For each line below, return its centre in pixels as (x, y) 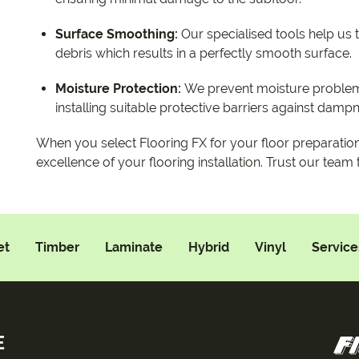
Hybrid (209, 248)
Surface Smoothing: (117, 34)
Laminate (134, 248)
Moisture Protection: (120, 89)
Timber (57, 248)
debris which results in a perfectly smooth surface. (204, 54)
